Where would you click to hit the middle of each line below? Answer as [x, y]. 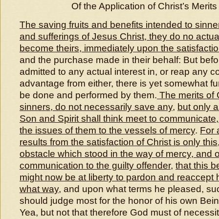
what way [39, 189]
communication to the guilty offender [95, 165]
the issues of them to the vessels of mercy [107, 130]
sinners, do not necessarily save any [96, 107]
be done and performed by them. [88, 95]
